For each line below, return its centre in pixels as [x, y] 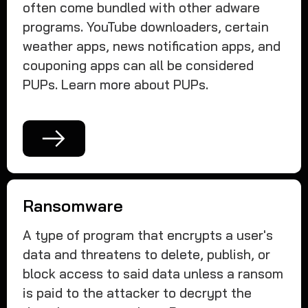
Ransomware [73, 206]
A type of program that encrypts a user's [148, 235]
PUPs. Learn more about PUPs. [116, 85]
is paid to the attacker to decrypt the [137, 293]
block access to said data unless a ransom [153, 273]
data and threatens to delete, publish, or [147, 254]
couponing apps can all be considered [139, 66]
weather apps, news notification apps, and [152, 46]
